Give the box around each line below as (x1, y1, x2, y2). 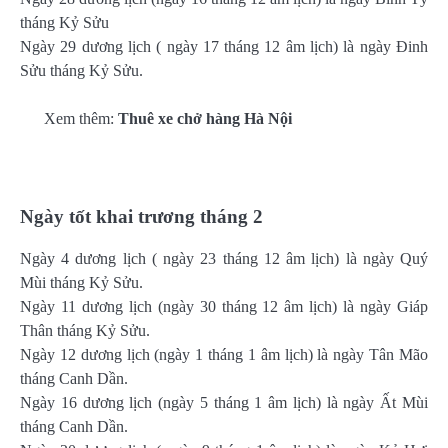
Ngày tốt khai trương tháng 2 (20, 206, 263, 228)
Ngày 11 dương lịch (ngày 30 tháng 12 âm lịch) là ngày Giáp (20, 298, 428, 316)
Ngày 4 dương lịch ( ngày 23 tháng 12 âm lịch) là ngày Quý (20, 250, 428, 268)
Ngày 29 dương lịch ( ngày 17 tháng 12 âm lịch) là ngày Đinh (20, 37, 428, 55)
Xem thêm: (44, 109, 118, 127)
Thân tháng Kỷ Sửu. (20, 322, 150, 340)
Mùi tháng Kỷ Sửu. (20, 274, 143, 292)
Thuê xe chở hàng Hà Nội (118, 109, 292, 127)
